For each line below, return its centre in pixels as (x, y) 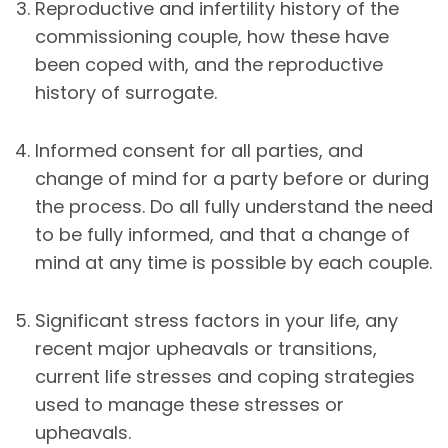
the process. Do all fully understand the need (234, 206)
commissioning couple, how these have (212, 36)
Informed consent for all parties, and (199, 150)
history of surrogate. (126, 92)
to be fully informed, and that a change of (222, 234)
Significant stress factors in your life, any (216, 320)
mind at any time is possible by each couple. (233, 262)
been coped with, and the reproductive (209, 64)
